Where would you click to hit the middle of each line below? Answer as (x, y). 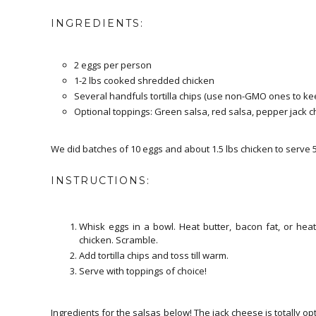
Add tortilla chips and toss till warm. (155, 256)
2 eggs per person (113, 65)
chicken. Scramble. (120, 239)
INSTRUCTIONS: (101, 180)
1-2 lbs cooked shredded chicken (145, 80)
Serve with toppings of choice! (144, 271)
